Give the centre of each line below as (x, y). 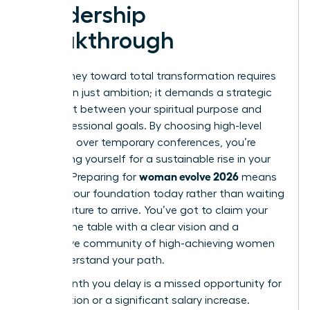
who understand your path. (95, 260)
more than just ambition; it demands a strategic (149, 92)
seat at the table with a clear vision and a (132, 227)
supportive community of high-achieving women (150, 243)
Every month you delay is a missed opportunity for (154, 283)
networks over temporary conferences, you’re (141, 142)
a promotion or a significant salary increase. (138, 300)
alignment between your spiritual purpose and (144, 109)
